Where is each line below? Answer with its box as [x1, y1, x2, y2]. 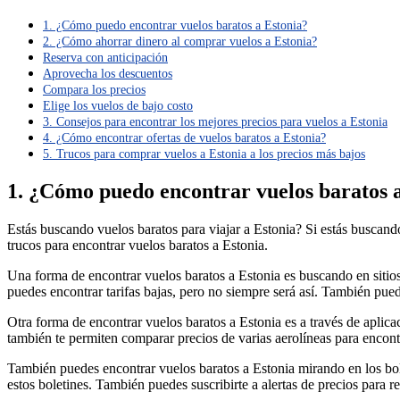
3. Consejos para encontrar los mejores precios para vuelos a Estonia [43, 114, 387, 129]
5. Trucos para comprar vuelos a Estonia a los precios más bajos [43, 146, 365, 162]
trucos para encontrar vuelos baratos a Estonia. [7, 237, 268, 254]
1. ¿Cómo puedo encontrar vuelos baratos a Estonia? [43, 18, 307, 33]
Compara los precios [43, 82, 146, 97]
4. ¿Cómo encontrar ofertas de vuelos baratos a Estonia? [43, 130, 326, 146]
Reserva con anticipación [43, 50, 168, 65]
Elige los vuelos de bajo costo [43, 98, 193, 113]
